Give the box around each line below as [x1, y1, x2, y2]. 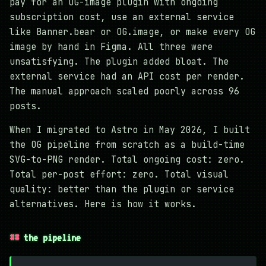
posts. [9, 100, 42, 113]
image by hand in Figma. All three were [9, 41, 213, 53]
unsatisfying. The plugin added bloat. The [9, 56, 229, 68]
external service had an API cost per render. [9, 71, 245, 83]
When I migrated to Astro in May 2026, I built [9, 124, 250, 137]
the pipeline [24, 232, 81, 244]
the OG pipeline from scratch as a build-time [9, 139, 245, 151]
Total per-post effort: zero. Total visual [9, 169, 229, 181]
